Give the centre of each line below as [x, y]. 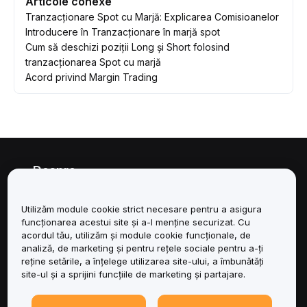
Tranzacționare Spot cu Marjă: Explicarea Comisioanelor [152, 16]
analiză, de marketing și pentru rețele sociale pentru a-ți [142, 248]
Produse [57, 269]
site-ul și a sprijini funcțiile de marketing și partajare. [133, 274]
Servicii [54, 203]
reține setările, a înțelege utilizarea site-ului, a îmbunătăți [142, 261]
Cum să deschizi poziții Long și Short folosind [127, 47]
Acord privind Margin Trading [91, 77]
